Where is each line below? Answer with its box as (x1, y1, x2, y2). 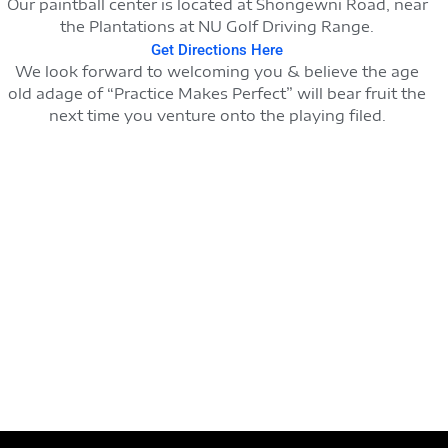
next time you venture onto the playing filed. (48, 106, 386, 125)
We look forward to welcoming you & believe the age (15, 62, 420, 81)
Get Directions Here (151, 41, 284, 60)
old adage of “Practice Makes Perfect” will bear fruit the (8, 84, 427, 103)
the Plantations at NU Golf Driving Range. (60, 16, 375, 35)
